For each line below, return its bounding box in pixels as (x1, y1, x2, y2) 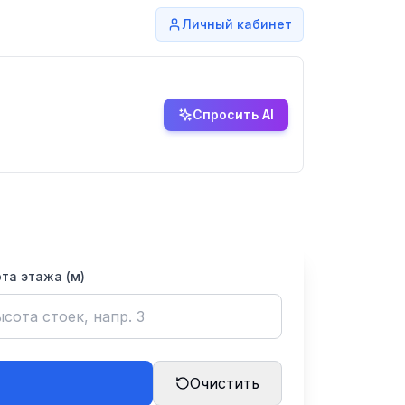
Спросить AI (193, 106, 274, 122)
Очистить (190, 374, 259, 392)
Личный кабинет (182, 16, 292, 32)
